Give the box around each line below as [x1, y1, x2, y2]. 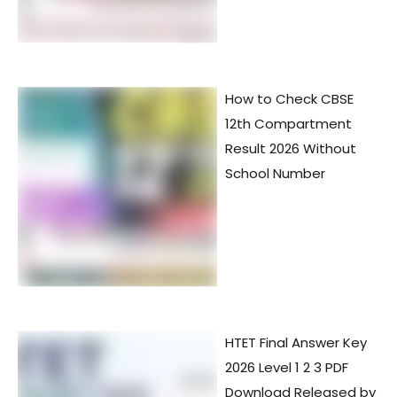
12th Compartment [225, 114, 352, 134]
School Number [225, 164, 325, 183]
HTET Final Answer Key [225, 333, 367, 353]
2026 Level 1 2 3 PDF [225, 358, 348, 378]
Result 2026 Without [225, 139, 356, 159]
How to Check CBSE [225, 90, 354, 109]
